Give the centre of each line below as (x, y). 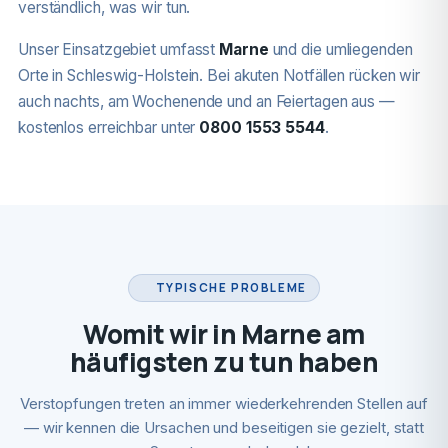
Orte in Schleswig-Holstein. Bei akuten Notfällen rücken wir (219, 75)
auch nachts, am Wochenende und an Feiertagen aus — (206, 101)
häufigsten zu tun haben (224, 362)
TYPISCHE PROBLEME (231, 287)
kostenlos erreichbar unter (108, 127)
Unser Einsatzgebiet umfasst (118, 49)
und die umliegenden (340, 49)
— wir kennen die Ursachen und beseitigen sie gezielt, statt (224, 427)
